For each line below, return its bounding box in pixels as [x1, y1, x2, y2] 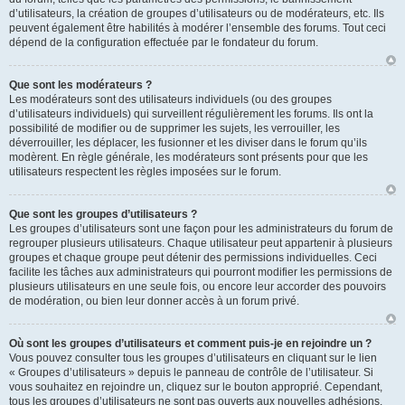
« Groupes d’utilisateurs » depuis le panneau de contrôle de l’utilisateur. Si [9, 366, 373, 379]
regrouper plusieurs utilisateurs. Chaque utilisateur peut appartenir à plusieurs [9, 237, 392, 250]
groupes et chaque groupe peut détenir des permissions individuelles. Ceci [9, 251, 377, 264]
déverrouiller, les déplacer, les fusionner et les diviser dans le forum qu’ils [9, 137, 367, 149]
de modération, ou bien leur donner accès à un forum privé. [9, 295, 299, 307]
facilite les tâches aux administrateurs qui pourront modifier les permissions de [9, 266, 392, 278]
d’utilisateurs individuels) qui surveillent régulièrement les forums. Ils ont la [9, 108, 373, 120]
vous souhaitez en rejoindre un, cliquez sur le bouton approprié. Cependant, [9, 381, 382, 393]
